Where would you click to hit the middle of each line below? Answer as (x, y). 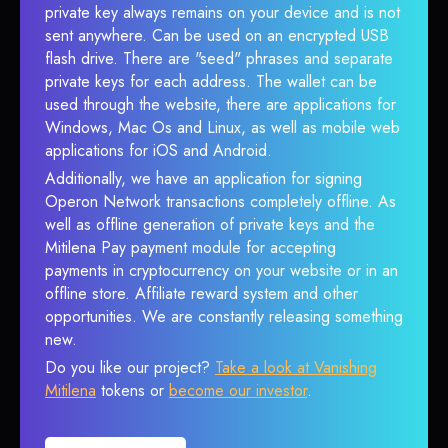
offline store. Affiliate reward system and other (201, 293)
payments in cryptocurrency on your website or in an (221, 270)
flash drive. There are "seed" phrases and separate (219, 58)
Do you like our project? (130, 367)
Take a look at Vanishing (296, 367)
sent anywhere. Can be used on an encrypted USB (217, 35)
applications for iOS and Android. (158, 150)
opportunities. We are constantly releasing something (224, 316)
